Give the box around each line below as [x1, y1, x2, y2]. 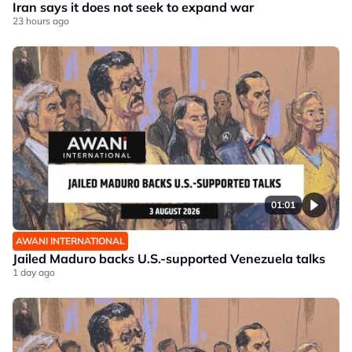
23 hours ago [13, 15, 69, 27]
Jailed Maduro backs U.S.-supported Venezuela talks [13, 251, 325, 267]
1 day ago [13, 266, 55, 279]
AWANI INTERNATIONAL [16, 235, 125, 247]
